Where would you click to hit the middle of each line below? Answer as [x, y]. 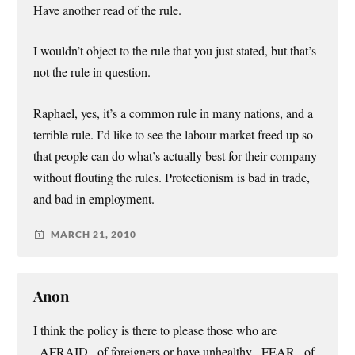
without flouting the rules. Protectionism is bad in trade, [172, 177]
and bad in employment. [94, 198]
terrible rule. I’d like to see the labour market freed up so [174, 134]
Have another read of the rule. [108, 11]
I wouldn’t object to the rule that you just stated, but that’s [175, 51]
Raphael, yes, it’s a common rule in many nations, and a [174, 113]
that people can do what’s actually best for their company [176, 156]
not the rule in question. [92, 73]
